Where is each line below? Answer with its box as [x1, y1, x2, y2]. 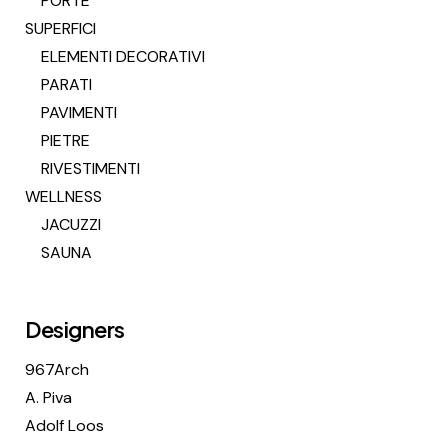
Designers [25, 315, 126, 343]
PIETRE [41, 130, 90, 151]
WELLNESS [25, 186, 102, 207]
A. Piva [25, 387, 72, 408]
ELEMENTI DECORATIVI [41, 46, 205, 67]
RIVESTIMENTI [41, 158, 140, 179]
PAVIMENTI [41, 102, 117, 123]
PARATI [41, 74, 92, 95]
